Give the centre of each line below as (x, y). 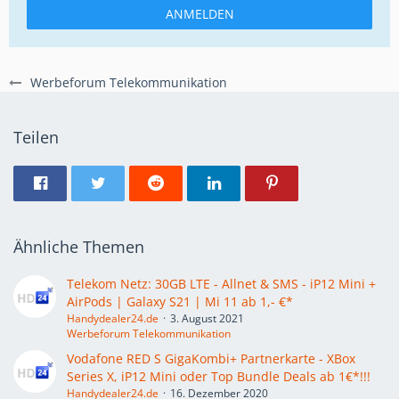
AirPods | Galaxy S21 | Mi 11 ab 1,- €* (180, 301)
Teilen (36, 137)
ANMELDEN (199, 13)
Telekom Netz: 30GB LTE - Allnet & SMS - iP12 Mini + (221, 283)
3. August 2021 (207, 318)
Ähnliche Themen (79, 246)
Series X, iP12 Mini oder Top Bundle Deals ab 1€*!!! (219, 376)
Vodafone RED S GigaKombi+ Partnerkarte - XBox (211, 358)
